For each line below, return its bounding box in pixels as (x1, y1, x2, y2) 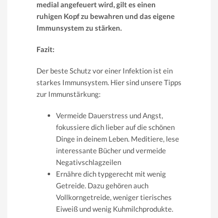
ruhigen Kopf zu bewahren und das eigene (36, 11, 175, 20)
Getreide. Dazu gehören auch (56, 181, 148, 190)
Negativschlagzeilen (56, 157, 121, 166)
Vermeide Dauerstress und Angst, (56, 110, 163, 120)
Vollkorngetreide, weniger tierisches (56, 192, 172, 201)
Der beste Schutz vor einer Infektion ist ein (36, 66, 173, 75)
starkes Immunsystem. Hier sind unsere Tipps (36, 77, 182, 87)
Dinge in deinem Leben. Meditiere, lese (56, 134, 179, 143)
